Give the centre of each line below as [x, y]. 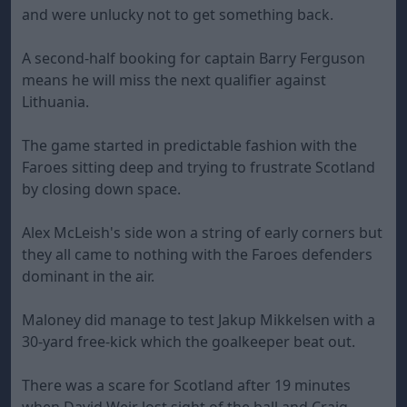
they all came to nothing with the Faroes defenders [197, 254]
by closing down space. [101, 189]
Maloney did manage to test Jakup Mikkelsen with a [199, 320]
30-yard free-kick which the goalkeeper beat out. [189, 342]
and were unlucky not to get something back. [178, 15]
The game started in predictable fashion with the [189, 145]
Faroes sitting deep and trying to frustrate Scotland [199, 167]
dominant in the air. [88, 276]
